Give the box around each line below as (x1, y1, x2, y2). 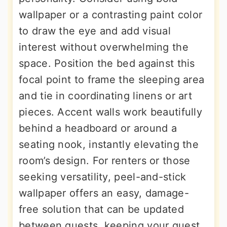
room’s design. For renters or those (19, 155, 191, 167)
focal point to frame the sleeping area (19, 73, 205, 86)
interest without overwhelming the (19, 41, 188, 54)
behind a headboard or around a (19, 122, 177, 135)
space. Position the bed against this (19, 57, 195, 70)
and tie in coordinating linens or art (19, 90, 193, 102)
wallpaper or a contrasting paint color (19, 9, 203, 21)
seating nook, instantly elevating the (19, 138, 199, 151)
